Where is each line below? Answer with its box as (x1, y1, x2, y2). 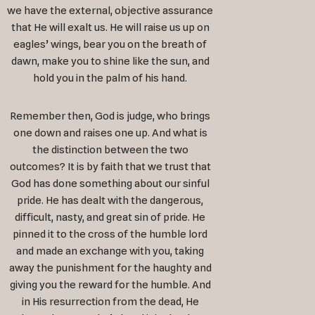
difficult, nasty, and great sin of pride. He (15, 211, 206, 224)
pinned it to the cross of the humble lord (13, 228, 208, 241)
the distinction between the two (32, 143, 188, 157)
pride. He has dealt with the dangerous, (17, 194, 204, 207)
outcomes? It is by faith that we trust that (9, 160, 211, 174)
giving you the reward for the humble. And (9, 278, 211, 292)
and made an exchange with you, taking (16, 245, 205, 258)
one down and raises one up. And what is (13, 127, 207, 140)
